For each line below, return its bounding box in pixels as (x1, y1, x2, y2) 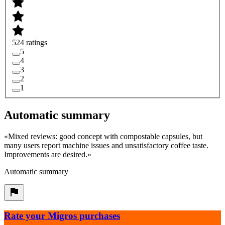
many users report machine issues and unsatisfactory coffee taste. (4, 141, 208, 150)
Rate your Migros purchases (4, 210, 120, 221)
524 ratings (12, 38, 47, 47)
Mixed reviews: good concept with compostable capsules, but (8, 132, 202, 141)
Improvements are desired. (4, 150, 87, 159)
